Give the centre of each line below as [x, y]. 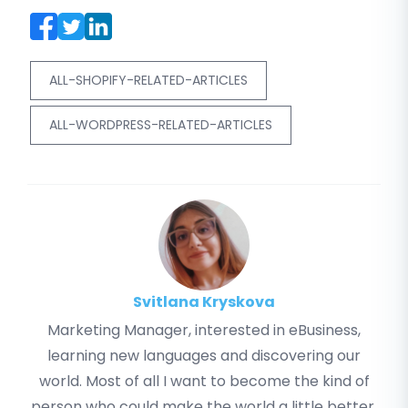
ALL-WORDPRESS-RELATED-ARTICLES [161, 125]
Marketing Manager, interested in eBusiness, [204, 331]
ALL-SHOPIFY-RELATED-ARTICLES [148, 81]
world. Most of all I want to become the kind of [204, 382]
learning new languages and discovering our [204, 356]
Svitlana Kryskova [204, 302]
